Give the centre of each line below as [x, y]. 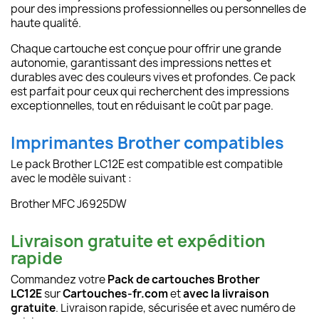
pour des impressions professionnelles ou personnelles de [158, 9]
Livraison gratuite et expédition [138, 241]
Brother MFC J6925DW [69, 204]
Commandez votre [59, 280]
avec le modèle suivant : [71, 179]
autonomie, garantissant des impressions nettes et [141, 63]
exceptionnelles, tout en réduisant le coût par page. [142, 106]
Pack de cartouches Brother [184, 280]
